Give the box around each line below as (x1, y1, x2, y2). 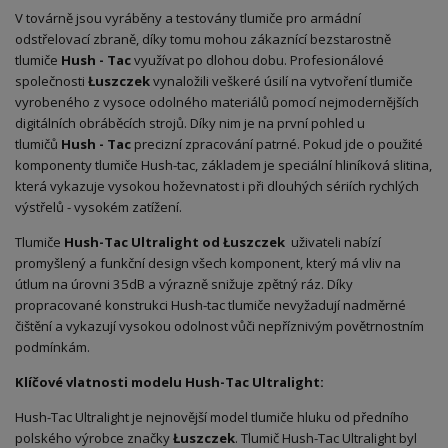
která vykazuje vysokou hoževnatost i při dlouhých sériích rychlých (15, 176, 419, 195)
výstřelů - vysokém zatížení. (15, 197, 182, 216)
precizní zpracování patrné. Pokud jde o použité (131, 134, 423, 153)
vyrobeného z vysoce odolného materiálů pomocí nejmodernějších (15, 92, 419, 111)
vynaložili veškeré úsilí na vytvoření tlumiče (153, 71, 413, 90)
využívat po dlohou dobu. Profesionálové (131, 50, 384, 69)
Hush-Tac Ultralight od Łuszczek (64, 232, 288, 251)
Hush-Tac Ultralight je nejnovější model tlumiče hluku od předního (15, 407, 409, 426)
